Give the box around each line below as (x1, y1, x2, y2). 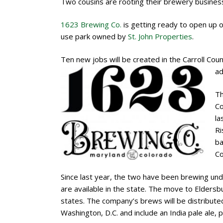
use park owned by (61, 31, 128, 41)
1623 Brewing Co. (61, 19, 121, 29)
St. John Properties (128, 31, 192, 41)
